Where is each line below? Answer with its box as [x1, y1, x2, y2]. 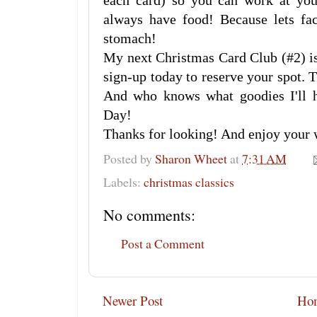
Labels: [103, 173, 144, 191]
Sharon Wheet [155, 149, 227, 167]
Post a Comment [121, 234, 204, 252]
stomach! [103, 31, 156, 46]
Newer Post [103, 291, 163, 309]
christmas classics [144, 173, 234, 191]
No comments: [103, 204, 195, 226]
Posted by [103, 149, 155, 167]
